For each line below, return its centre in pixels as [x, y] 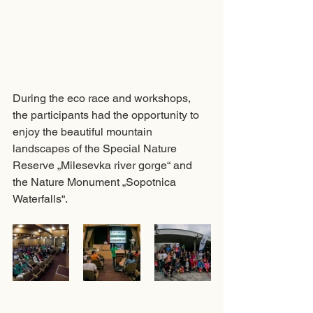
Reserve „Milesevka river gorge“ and [104, 166]
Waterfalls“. [40, 199]
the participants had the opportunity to [107, 115]
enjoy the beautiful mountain [84, 132]
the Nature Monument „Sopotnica [96, 182]
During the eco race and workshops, [103, 99]
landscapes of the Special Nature [96, 149]
